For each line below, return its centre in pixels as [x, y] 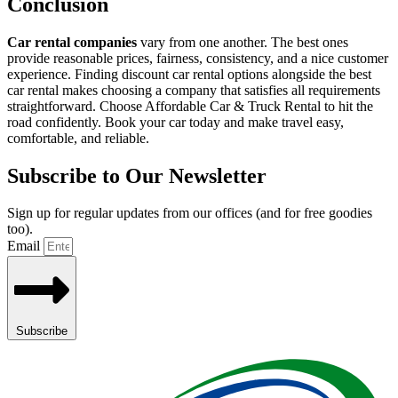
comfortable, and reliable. [78, 138]
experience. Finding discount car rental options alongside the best [189, 74]
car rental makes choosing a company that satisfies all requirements [194, 90]
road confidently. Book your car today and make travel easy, [175, 122]
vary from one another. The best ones [243, 42]
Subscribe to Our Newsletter [137, 175]
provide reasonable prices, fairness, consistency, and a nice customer [198, 58]
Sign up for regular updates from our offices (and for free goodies [190, 213]
